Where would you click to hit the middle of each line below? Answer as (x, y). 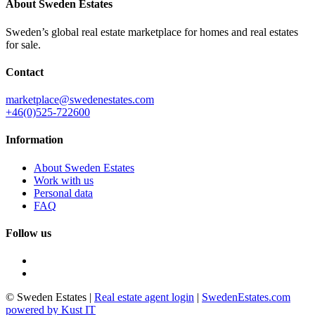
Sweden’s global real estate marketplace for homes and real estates (152, 32)
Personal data (63, 193)
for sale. (23, 44)
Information (34, 140)
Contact (25, 72)
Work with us (64, 180)
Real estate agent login (144, 297)
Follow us (28, 233)
